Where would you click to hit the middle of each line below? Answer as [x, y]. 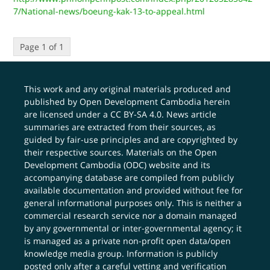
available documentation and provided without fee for [134, 190]
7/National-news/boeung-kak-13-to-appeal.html [109, 11]
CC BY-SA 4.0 [136, 114]
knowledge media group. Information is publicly [121, 253]
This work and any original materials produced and [128, 89]
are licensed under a [67, 114]
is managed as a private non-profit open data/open [128, 241]
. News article [189, 114]
